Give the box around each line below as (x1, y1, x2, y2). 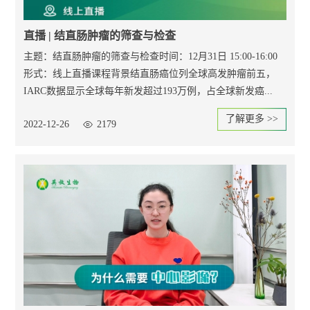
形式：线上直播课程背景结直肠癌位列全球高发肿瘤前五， (24, 69, 276, 79)
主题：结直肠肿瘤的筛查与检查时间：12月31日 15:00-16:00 (24, 51, 278, 62)
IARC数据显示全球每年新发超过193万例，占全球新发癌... (24, 86, 273, 96)
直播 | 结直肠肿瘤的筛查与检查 (24, 30, 176, 42)
